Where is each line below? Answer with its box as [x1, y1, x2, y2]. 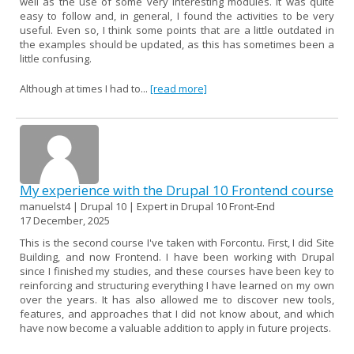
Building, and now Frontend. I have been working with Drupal [20, 249, 334, 264]
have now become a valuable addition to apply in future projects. [20, 320, 331, 335]
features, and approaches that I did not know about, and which [20, 306, 334, 321]
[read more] [150, 81, 207, 96]
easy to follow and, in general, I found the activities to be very [20, 8, 334, 23]
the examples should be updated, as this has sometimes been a [20, 36, 334, 51]
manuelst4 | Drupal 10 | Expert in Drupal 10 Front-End [20, 198, 275, 213]
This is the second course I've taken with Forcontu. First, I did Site [20, 235, 334, 250]
